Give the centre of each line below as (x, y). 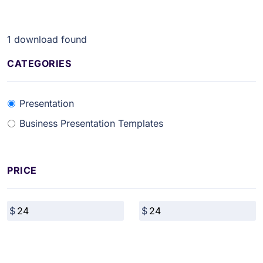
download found (49, 39)
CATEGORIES (39, 63)
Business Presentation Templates (91, 123)
